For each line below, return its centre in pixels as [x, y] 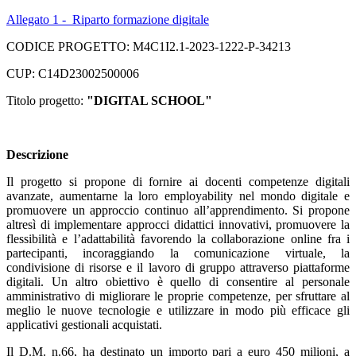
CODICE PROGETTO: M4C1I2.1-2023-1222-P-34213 [149, 46]
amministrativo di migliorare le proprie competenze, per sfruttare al [178, 296]
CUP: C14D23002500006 [73, 73]
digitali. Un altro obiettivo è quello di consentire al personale [178, 281]
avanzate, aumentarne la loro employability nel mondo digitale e [178, 195]
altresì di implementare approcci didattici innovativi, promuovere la [178, 224]
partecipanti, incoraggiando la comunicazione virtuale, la [178, 253]
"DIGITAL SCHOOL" [148, 100]
